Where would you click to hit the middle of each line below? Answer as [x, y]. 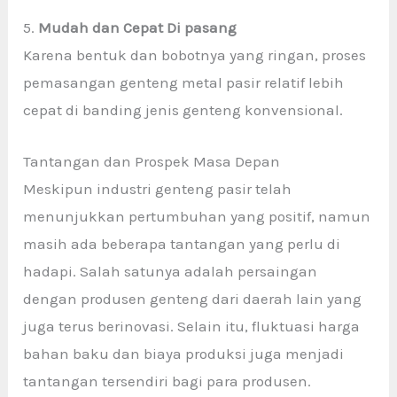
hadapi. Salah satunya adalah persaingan [171, 271]
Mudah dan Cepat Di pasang [138, 27]
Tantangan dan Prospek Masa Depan [152, 161]
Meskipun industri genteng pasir [138, 188]
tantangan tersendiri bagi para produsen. [167, 381]
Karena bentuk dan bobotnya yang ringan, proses [195, 54]
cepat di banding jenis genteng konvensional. [183, 109]
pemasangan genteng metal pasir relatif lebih [184, 82]
